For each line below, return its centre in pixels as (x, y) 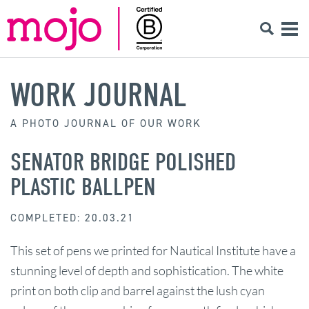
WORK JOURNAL (99, 95)
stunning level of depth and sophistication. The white (147, 270)
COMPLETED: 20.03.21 (72, 218)
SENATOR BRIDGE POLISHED (123, 162)
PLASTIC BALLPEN (83, 187)
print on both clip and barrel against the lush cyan (138, 290)
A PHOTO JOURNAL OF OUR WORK (106, 123)
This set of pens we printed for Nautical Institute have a (153, 250)
